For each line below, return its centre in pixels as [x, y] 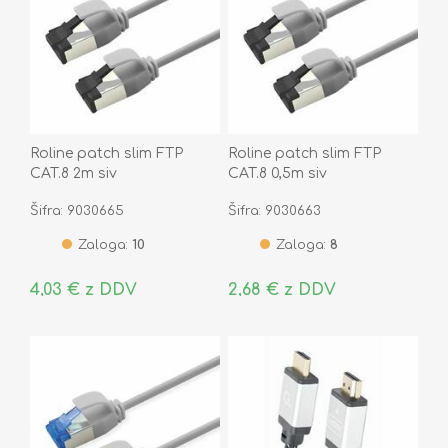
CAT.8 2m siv [73, 173]
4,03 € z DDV [83, 289]
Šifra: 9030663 [274, 210]
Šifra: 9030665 [77, 210]
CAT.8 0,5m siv [277, 173]
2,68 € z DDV [281, 289]
